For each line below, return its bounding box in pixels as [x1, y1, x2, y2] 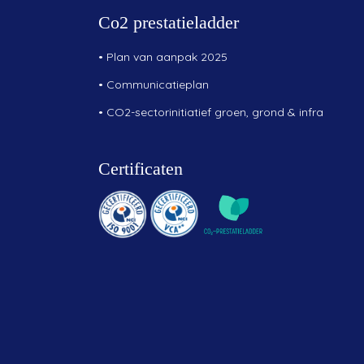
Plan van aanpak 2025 [106, 49, 227, 64]
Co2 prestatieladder [98, 11, 239, 32]
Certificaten [98, 158, 183, 179]
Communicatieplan [106, 76, 209, 92]
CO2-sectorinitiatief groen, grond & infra [106, 104, 323, 119]
